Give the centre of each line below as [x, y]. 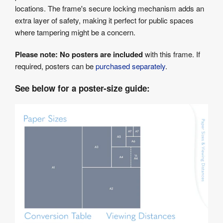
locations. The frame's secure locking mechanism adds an [110, 8]
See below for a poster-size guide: [82, 88]
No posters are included [101, 55]
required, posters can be [55, 66]
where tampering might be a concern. [75, 32]
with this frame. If [171, 54]
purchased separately [130, 66]
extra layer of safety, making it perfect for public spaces [104, 20]
